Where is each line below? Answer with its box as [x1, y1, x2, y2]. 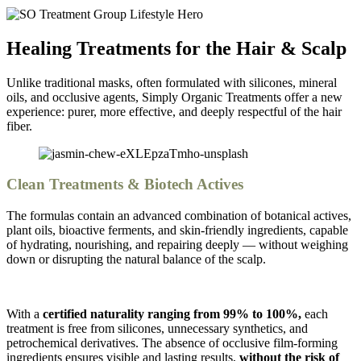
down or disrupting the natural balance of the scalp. [6, 252, 266, 267]
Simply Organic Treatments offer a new [142, 89, 342, 104]
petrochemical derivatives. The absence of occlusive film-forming [6, 336, 338, 351]
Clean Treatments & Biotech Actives [6, 176, 243, 193]
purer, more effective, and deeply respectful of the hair [68, 104, 342, 118]
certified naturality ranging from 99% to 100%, [43, 307, 305, 322]
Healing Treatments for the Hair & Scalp [6, 37, 346, 59]
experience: [6, 104, 68, 118]
